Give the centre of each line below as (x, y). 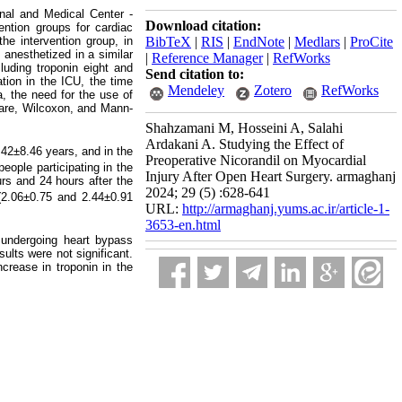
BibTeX (168, 42)
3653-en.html (183, 225)
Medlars (317, 42)
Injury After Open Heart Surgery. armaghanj (271, 176)
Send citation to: (195, 74)
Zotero (273, 90)
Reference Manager (207, 58)
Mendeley (196, 90)
